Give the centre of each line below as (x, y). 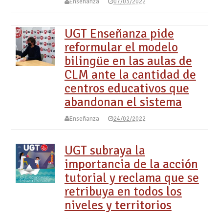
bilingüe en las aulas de (128, 61)
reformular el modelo (121, 47)
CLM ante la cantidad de (130, 75)
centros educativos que (127, 88)
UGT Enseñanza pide (119, 34)
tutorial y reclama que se (131, 178)
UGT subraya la (105, 151)
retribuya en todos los (123, 192)
